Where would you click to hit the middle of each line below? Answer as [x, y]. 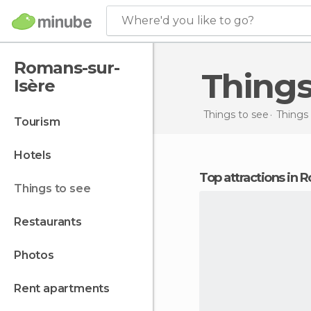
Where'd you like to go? [188, 20]
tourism [41, 122]
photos [37, 255]
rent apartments [66, 288]
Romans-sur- [67, 68]
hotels [37, 155]
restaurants [51, 222]
